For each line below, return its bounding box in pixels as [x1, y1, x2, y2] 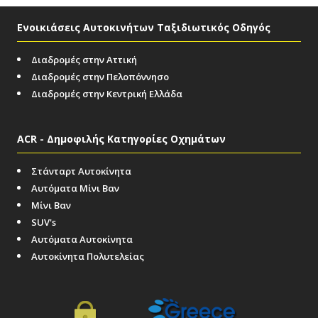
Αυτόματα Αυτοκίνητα [31, 233, 133, 246]
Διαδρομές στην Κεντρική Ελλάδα [31, 87, 182, 101]
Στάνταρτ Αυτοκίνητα [31, 165, 131, 178]
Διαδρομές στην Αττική [31, 53, 137, 67]
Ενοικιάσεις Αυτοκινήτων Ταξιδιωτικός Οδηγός [17, 21, 270, 35]
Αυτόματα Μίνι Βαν [31, 182, 119, 195]
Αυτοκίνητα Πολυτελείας [31, 250, 144, 263]
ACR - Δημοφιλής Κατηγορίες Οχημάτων [17, 132, 226, 146]
